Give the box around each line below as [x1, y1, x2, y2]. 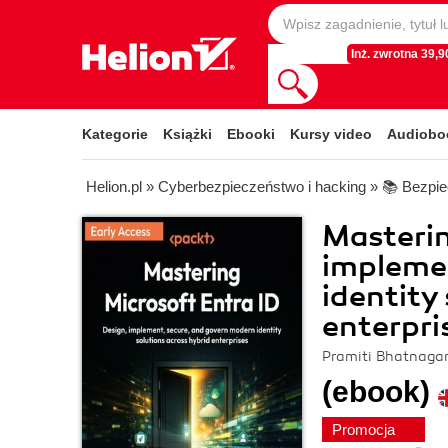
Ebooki [227, 126, 275, 142]
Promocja [332, 421, 399, 438]
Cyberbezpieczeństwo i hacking [158, 178, 366, 195]
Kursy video [290, 126, 372, 142]
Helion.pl [86, 178, 142, 195]
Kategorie [82, 126, 148, 142]
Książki [163, 126, 212, 142]
